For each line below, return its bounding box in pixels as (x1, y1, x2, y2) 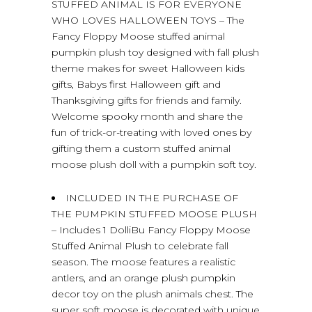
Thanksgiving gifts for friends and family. (52, 93, 242, 107)
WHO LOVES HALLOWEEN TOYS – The (52, 13, 244, 26)
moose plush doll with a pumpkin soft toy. (52, 157, 256, 171)
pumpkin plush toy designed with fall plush (52, 45, 259, 58)
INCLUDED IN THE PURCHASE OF (65, 191, 238, 204)
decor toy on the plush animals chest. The (52, 287, 253, 300)
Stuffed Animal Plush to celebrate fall (52, 239, 228, 252)
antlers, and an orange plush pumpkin (52, 271, 235, 284)
